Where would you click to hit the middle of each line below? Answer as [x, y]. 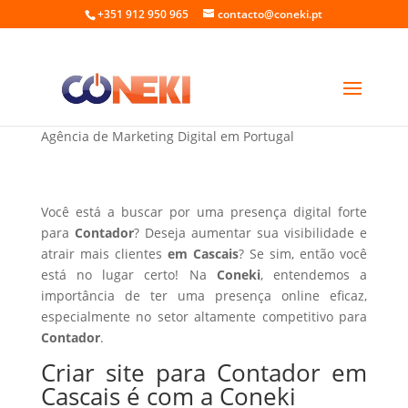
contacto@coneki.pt [270, 14]
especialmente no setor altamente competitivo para [204, 316]
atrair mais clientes [104, 254]
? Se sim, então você [303, 254]
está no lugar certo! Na [128, 275]
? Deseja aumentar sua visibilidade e [250, 233]
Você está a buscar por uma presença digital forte [204, 212]
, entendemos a [314, 275]
